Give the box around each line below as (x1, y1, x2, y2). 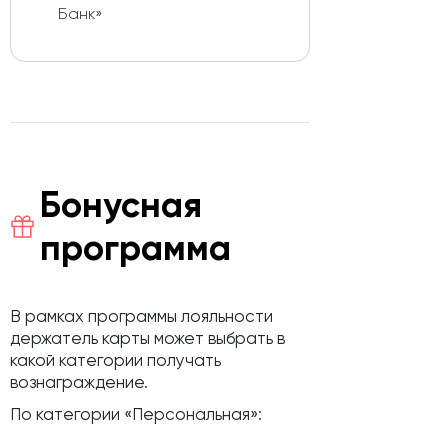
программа (40, 226, 231, 270)
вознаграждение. (10, 372, 148, 393)
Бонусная (40, 183, 202, 227)
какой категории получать (10, 350, 221, 371)
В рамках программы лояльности (10, 306, 273, 327)
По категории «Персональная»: (10, 404, 262, 425)
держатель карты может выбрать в (10, 328, 285, 349)
